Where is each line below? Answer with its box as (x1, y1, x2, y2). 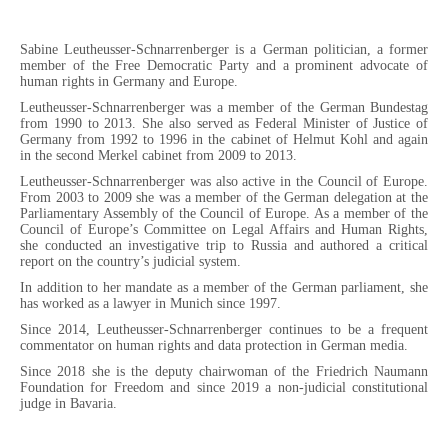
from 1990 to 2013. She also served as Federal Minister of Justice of (20, 116, 428, 131)
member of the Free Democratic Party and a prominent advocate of (20, 58, 428, 73)
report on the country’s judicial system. (20, 254, 241, 269)
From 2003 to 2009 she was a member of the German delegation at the (20, 190, 428, 205)
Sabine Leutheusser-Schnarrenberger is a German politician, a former (20, 42, 428, 57)
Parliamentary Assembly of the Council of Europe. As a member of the (20, 206, 428, 221)
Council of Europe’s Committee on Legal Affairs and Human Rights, (20, 222, 428, 237)
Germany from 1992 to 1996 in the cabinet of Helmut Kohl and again (20, 132, 428, 147)
